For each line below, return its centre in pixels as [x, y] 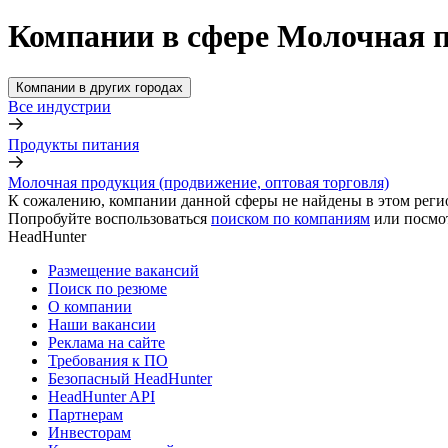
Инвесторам [89, 432]
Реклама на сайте [106, 342]
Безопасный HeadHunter [130, 378]
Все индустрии [59, 106]
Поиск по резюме [107, 288]
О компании [90, 306]
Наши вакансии [102, 324]
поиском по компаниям [290, 218]
